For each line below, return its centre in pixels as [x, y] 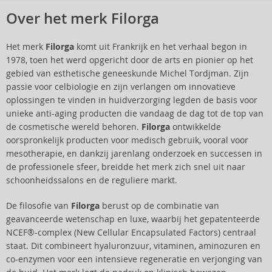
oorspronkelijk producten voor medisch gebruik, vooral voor [127, 140]
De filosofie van [39, 206]
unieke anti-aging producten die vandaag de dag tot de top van [135, 114]
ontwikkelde [195, 127]
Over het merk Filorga [83, 19]
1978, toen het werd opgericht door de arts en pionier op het [130, 60]
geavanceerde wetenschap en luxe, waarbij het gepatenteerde [133, 219]
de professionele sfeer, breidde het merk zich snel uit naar [126, 167]
